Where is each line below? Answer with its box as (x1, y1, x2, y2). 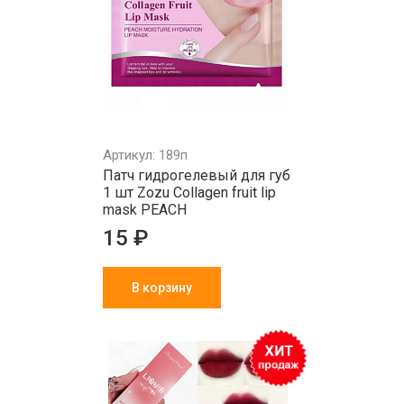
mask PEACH (103, 201, 187, 218)
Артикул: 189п (103, 147, 188, 163)
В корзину (132, 280, 192, 295)
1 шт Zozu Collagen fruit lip (103, 184, 276, 201)
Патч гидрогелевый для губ (103, 167, 290, 184)
